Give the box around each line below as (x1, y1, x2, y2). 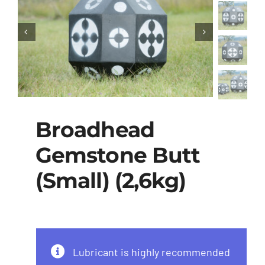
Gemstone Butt (35, 141, 201, 168)
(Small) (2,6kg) (35, 167, 186, 193)
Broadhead (35, 116, 154, 143)
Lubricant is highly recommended (73, 245, 230, 258)
